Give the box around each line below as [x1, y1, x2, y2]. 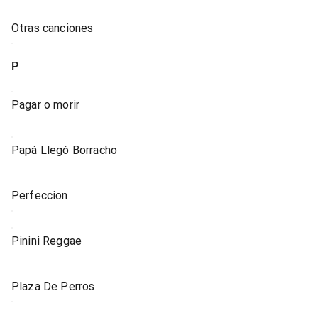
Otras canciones [11, 21, 94, 35]
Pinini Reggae [11, 234, 82, 248]
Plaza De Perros [11, 280, 95, 293]
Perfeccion [11, 189, 68, 202]
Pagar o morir [11, 98, 80, 111]
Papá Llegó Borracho [11, 143, 118, 157]
